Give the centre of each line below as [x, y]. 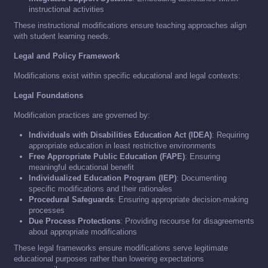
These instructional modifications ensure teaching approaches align [130, 26]
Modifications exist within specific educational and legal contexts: [127, 76]
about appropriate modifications [83, 232]
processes [47, 211]
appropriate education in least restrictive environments [122, 146]
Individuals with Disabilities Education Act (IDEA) [120, 135]
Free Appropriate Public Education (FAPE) [107, 157]
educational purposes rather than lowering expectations [109, 259]
